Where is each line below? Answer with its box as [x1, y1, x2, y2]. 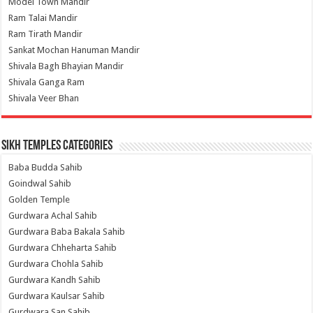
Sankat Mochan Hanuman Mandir [8, 45, 140, 56]
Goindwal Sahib [8, 178, 72, 189]
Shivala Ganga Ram [8, 77, 85, 88]
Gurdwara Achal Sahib [8, 210, 98, 221]
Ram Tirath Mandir [8, 29, 83, 40]
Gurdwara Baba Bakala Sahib [8, 226, 126, 238]
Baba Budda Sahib [8, 162, 83, 173]
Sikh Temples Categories [1, 139, 113, 154]
